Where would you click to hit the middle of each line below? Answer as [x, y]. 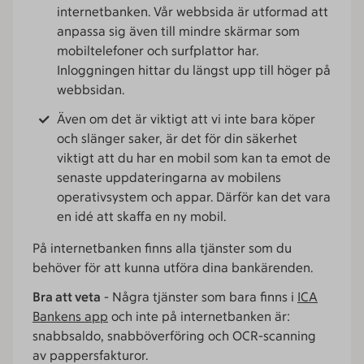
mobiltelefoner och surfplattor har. [158, 51]
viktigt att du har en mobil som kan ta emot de [194, 158]
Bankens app [70, 316]
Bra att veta [67, 297]
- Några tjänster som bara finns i [199, 297]
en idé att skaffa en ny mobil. [141, 217]
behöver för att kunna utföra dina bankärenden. [173, 268]
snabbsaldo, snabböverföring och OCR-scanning [174, 336]
